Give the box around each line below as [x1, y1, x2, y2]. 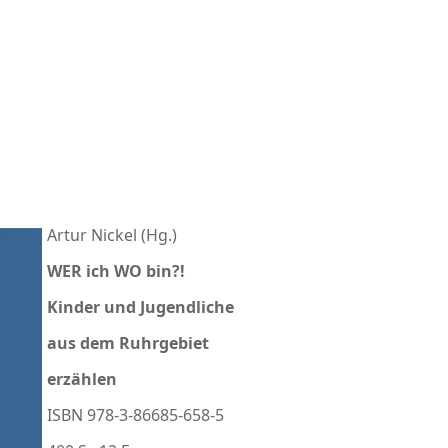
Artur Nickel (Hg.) [47, 224, 177, 246]
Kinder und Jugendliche [47, 296, 234, 318]
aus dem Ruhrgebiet [47, 332, 209, 354]
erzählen [47, 368, 117, 390]
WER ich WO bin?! [47, 260, 185, 282]
